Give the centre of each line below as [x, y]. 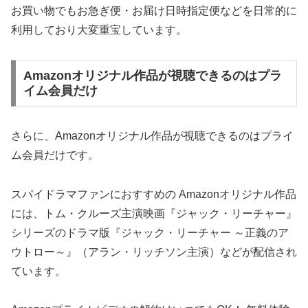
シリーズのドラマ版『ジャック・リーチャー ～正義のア [150, 232]
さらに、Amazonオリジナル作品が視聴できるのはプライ [152, 135]
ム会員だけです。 [55, 155]
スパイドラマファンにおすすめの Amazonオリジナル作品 [154, 194]
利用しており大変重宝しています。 [99, 30]
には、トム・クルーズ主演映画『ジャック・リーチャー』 [154, 213]
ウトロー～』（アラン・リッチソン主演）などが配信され [154, 252]
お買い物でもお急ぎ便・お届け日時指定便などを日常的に [154, 11]
